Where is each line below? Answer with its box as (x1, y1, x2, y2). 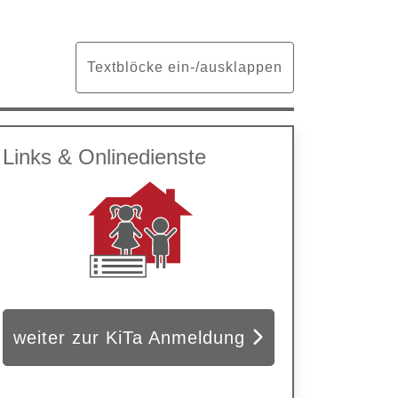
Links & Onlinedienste (3, 145, 206, 169)
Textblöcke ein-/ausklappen (87, 60, 283, 75)
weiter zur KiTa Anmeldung (13, 328, 245, 347)
